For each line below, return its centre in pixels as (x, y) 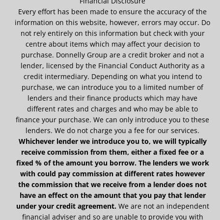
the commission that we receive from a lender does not (112, 184)
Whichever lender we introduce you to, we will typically (112, 141)
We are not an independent (163, 206)
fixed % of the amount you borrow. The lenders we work (112, 163)
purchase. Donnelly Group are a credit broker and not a (112, 55)
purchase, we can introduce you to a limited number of (112, 87)
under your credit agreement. (66, 206)
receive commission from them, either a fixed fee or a (112, 152)
